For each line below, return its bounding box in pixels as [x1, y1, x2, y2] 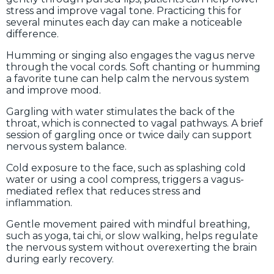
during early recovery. [6, 253, 114, 265]
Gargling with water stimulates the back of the [6, 105, 235, 117]
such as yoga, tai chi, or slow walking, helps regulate [6, 229, 258, 242]
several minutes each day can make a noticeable [6, 16, 242, 28]
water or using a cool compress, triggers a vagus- [6, 173, 244, 185]
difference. [6, 28, 59, 40]
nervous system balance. [6, 140, 127, 152]
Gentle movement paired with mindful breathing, [6, 218, 250, 230]
